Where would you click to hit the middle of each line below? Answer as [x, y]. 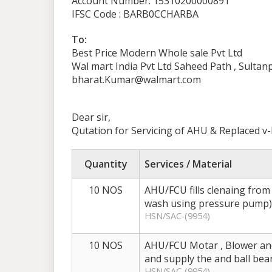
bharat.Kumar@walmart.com [136, 80]
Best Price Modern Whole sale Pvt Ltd [157, 53]
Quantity [106, 164]
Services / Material [188, 164]
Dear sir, [91, 117]
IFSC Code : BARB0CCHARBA [135, 14]
